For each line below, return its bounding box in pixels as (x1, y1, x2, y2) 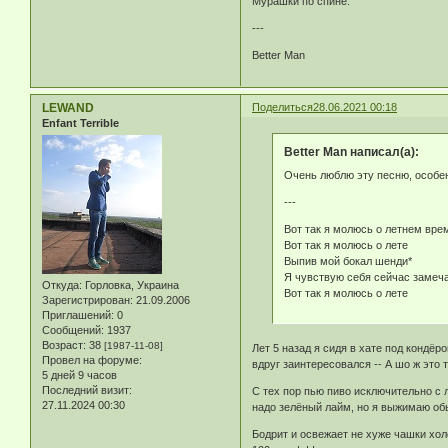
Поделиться (252, 100, 314, 113)
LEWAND (42, 100, 94, 115)
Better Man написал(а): (283, 144, 419, 159)
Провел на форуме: (42, 354, 142, 367)
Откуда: (42, 279, 82, 292)
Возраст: (42, 339, 86, 352)
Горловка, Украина (82, 279, 179, 292)
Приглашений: (42, 309, 114, 322)
